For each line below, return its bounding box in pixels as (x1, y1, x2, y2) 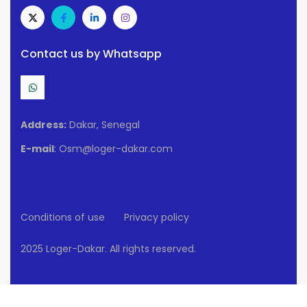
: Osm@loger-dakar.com (54, 142, 173, 156)
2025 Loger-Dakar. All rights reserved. (21, 242, 196, 256)
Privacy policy (124, 210, 189, 225)
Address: (21, 118, 66, 132)
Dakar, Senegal (66, 118, 140, 132)
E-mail (21, 142, 54, 156)
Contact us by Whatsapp (21, 46, 162, 62)
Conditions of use (21, 210, 105, 225)
